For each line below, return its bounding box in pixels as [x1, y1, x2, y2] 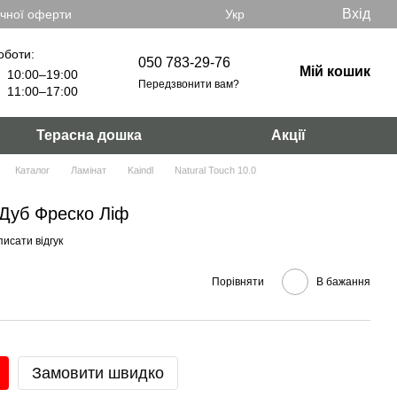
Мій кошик [300, 64, 370, 79]
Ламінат [71, 165, 106, 175]
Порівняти [212, 275, 264, 288]
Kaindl [128, 165, 153, 175]
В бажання [316, 275, 370, 288]
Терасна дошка [36, 128, 143, 143]
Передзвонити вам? [138, 77, 239, 90]
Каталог [15, 165, 50, 175]
